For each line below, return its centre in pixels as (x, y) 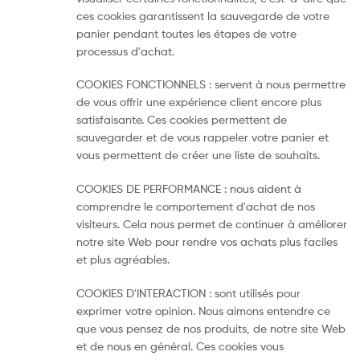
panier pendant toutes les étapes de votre (186, 33)
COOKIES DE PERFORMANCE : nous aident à (189, 189)
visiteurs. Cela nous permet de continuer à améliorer (212, 224)
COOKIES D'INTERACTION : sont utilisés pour (188, 292)
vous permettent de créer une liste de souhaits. (198, 155)
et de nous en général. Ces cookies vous (180, 346)
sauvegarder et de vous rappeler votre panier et (202, 137)
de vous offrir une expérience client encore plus (199, 102)
